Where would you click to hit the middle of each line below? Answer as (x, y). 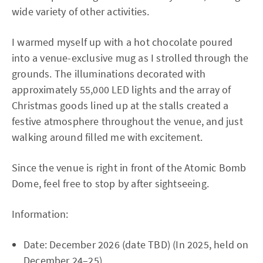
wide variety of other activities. (81, 11)
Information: (40, 214)
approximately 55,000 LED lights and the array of (122, 89)
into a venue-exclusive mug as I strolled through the (130, 58)
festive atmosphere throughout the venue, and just (127, 121)
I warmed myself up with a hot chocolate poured (122, 42)
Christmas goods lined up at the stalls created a (120, 105)
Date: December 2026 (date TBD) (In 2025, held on (136, 244)
